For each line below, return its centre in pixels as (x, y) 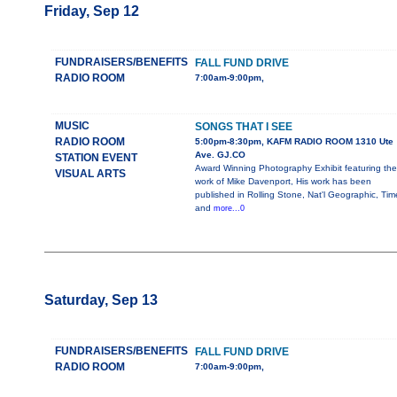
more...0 (229, 209)
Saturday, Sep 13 (101, 300)
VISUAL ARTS (90, 174)
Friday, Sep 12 (91, 12)
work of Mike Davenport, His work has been (283, 182)
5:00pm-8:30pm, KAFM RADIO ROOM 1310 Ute (294, 142)
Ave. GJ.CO (220, 155)
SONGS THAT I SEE (243, 127)
